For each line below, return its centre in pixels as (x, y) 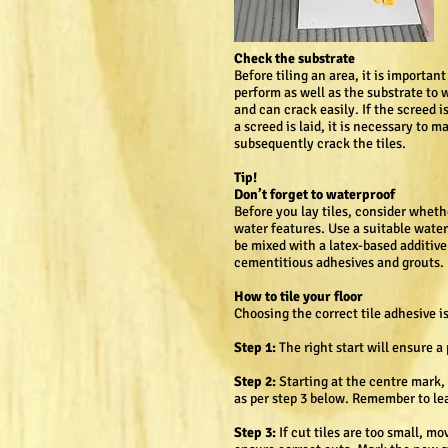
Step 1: (256, 347)
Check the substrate (294, 58)
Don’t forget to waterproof (314, 194)
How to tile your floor (303, 296)
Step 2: (255, 381)
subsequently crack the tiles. (321, 143)
